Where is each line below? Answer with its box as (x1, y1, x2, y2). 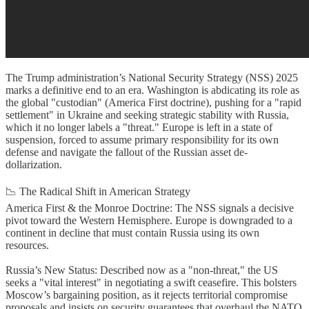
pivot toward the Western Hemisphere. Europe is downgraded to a (6, 214, 292, 226)
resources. (6, 239, 49, 251)
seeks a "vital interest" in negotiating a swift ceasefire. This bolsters (6, 276, 297, 288)
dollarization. (6, 158, 62, 170)
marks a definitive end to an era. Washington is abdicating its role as (6, 83, 299, 96)
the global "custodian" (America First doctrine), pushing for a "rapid (6, 96, 301, 108)
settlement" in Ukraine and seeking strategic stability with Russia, (6, 108, 289, 121)
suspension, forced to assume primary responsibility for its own (6, 133, 279, 146)
